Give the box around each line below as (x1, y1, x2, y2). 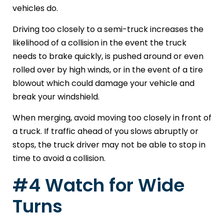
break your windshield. (12, 91, 99, 103)
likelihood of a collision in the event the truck (12, 37, 186, 49)
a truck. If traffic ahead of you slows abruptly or (12, 125, 198, 137)
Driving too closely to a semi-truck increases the (12, 23, 203, 35)
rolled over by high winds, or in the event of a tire (12, 64, 203, 76)
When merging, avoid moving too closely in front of (12, 112, 211, 124)
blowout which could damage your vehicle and (12, 77, 194, 89)
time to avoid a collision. (12, 152, 105, 164)
